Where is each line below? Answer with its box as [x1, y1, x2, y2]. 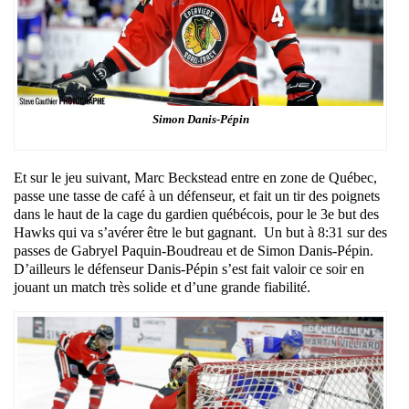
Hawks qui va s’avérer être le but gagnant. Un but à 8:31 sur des [14, 224, 387, 240]
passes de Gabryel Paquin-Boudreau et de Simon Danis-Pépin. [14, 242, 377, 258]
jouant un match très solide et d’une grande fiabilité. [14, 278, 310, 295]
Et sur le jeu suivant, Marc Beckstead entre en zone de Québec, [14, 169, 377, 185]
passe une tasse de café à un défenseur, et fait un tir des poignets [14, 187, 380, 204]
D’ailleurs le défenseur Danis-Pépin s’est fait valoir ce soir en [14, 260, 364, 277]
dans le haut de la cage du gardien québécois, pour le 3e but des [14, 205, 379, 222]
